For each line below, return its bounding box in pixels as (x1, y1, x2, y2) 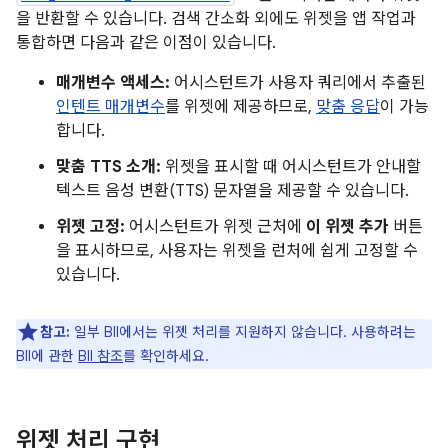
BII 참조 (78, 347, 123, 365)
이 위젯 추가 (306, 217, 389, 237)
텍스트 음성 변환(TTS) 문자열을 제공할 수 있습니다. (56, 181, 409, 201)
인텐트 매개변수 (56, 97, 165, 117)
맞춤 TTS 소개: (56, 157, 161, 177)
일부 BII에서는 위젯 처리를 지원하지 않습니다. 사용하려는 (70, 323, 416, 341)
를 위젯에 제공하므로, (165, 97, 316, 117)
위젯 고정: (56, 217, 125, 237)
